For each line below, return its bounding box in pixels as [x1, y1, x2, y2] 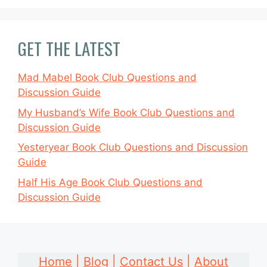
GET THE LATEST [18, 35, 120, 61]
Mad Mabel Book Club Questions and [18, 72, 197, 83]
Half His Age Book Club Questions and [18, 176, 203, 188]
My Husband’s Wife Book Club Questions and [18, 106, 235, 119]
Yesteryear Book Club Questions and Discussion [18, 141, 248, 153]
